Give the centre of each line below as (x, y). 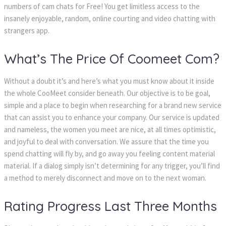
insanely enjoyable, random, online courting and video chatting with (110, 19)
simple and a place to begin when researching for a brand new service (113, 105)
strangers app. (27, 31)
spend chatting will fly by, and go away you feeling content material (109, 154)
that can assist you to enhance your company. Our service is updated (112, 118)
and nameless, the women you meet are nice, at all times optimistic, (110, 130)
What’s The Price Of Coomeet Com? (112, 59)
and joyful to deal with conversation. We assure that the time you (106, 142)
